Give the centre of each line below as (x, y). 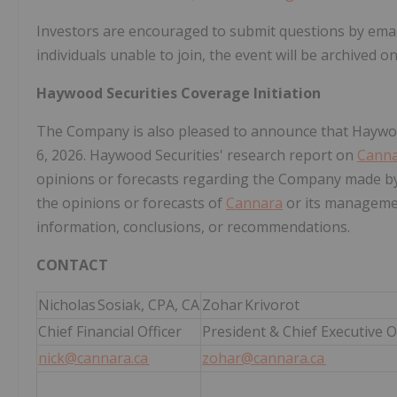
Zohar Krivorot (252, 305)
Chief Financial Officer (110, 332)
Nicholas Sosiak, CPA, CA (119, 305)
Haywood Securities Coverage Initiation (179, 93)
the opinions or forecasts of (131, 203)
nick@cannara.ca (94, 358)
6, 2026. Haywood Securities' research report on (197, 156)
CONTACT (72, 265)
